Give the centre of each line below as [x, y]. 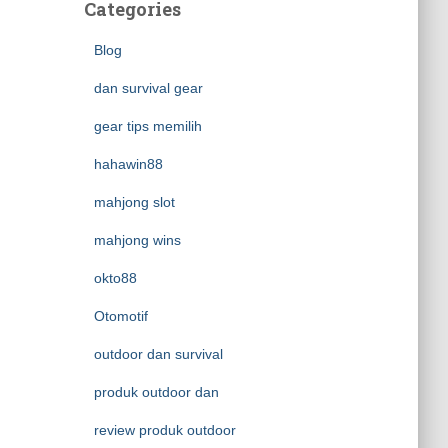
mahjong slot [134, 202]
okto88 [115, 278]
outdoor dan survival [158, 354]
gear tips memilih [147, 126]
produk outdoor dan [156, 392]
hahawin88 [128, 164]
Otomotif [120, 316]
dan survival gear [148, 88]
